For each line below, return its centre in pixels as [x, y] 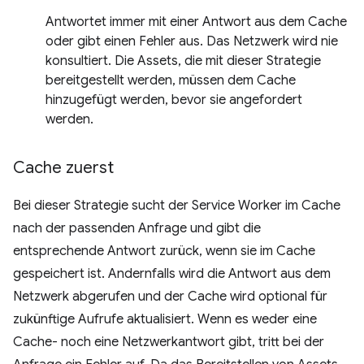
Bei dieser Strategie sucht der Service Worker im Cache [177, 206]
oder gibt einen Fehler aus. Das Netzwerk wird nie [192, 42]
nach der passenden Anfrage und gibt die [137, 229]
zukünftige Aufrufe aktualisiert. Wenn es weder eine [165, 320]
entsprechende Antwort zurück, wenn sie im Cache [164, 251]
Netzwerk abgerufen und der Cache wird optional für [170, 297]
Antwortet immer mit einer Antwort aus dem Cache [196, 22]
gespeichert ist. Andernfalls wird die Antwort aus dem [172, 274]
